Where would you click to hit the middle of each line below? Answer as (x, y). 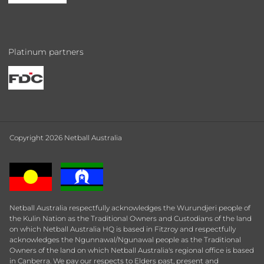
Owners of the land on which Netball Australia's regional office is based (132, 250)
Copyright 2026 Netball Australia (66, 138)
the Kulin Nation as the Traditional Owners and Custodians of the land (131, 219)
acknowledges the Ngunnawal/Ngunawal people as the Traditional (125, 240)
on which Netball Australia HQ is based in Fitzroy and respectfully (123, 229)
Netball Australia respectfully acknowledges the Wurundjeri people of (130, 208)
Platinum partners (46, 52)
